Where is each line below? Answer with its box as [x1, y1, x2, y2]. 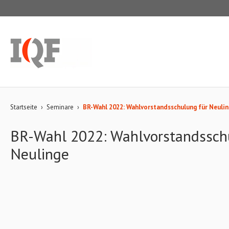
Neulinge [10, 144, 69, 164]
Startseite [10, 103, 37, 111]
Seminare [47, 103, 74, 111]
